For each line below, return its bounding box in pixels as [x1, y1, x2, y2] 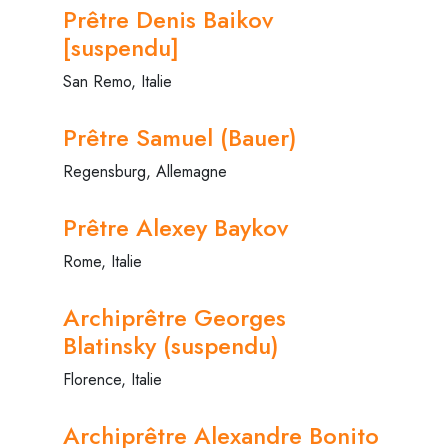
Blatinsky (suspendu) [63, 327, 279, 363]
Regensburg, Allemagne [63, 159, 227, 183]
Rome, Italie [63, 249, 142, 273]
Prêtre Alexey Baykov [63, 209, 288, 245]
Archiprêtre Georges [63, 299, 286, 335]
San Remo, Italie [63, 69, 172, 93]
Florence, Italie [63, 367, 162, 391]
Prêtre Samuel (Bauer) [63, 119, 297, 155]
